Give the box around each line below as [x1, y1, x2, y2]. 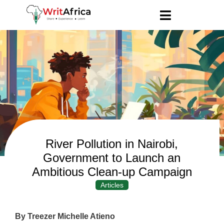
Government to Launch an [43, 150, 181, 164]
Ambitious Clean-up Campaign [31, 164, 192, 178]
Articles [100, 180, 123, 189]
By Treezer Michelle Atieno [15, 211, 115, 220]
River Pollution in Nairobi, [45, 136, 178, 150]
